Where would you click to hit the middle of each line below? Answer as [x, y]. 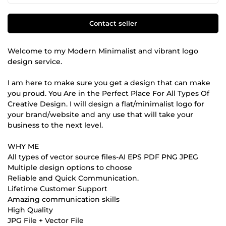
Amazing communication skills [64, 199]
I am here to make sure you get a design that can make [109, 82]
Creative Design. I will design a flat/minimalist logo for [106, 104]
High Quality [30, 210]
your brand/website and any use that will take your [100, 114]
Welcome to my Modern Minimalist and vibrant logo [103, 51]
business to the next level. [55, 125]
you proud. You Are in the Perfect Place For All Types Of [108, 93]
